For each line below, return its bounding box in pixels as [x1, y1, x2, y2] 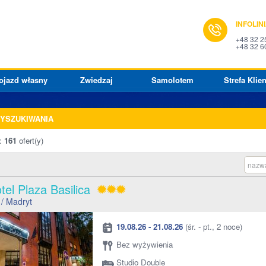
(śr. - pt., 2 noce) [183, 221, 242, 232]
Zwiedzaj [80, 74, 113, 85]
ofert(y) [19, 135, 43, 146]
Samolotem [151, 74, 194, 85]
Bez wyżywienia [116, 239, 173, 250]
